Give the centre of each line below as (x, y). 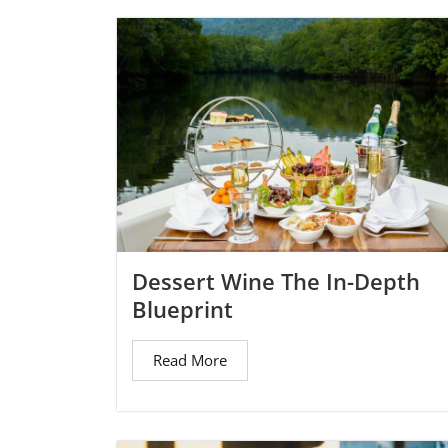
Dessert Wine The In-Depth (276, 281)
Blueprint (182, 309)
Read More (190, 360)
